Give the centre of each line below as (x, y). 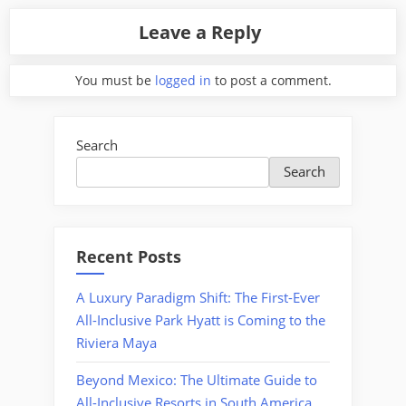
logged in (183, 81)
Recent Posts (129, 256)
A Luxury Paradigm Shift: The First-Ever (198, 298)
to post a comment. (271, 81)
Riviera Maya (116, 343)
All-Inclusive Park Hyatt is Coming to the (201, 320)
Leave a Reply (200, 31)
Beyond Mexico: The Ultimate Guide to (197, 380)
